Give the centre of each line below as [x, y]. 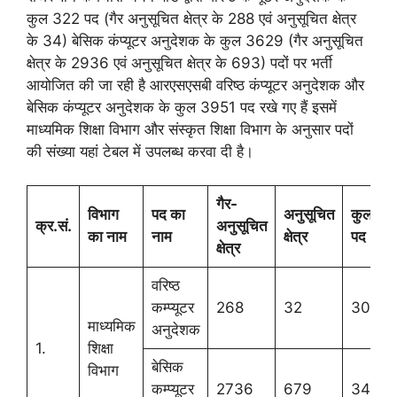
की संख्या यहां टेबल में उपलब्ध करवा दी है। [140, 151]
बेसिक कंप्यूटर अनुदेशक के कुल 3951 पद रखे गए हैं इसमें [182, 107]
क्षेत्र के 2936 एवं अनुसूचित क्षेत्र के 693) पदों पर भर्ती [179, 62]
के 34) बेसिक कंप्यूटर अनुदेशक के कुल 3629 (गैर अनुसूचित [195, 40]
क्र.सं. [53, 226]
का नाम [107, 237]
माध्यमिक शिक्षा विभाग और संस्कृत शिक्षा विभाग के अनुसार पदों [190, 129]
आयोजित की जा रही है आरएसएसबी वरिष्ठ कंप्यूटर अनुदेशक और [195, 85]
